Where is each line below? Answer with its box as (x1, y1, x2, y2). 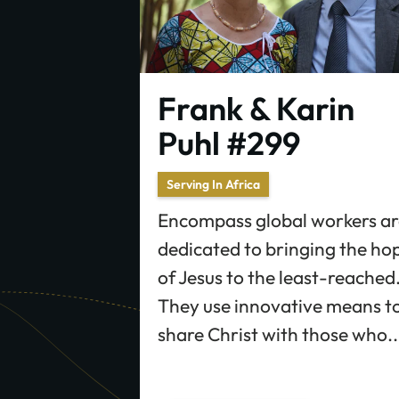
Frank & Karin (158, 87, 354, 128)
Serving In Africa (167, 175, 260, 192)
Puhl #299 (158, 122, 300, 163)
